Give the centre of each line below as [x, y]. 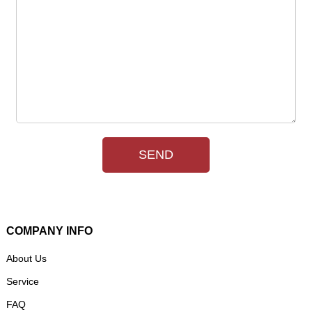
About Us [26, 258]
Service [22, 281]
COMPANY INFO [49, 231]
